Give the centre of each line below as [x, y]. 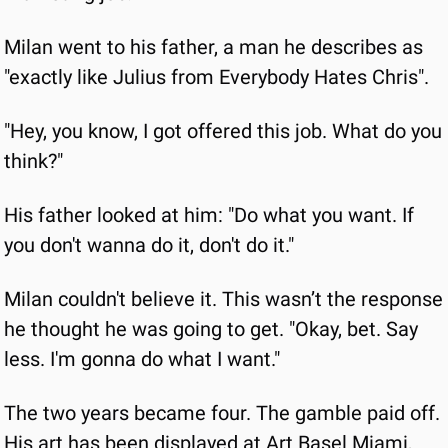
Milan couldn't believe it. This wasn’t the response [223, 299]
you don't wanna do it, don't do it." [149, 245]
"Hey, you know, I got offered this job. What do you [223, 131]
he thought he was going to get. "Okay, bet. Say [211, 329]
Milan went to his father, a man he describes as [213, 47]
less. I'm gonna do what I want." [142, 359]
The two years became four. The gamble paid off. [222, 413]
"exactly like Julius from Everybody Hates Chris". [216, 77]
